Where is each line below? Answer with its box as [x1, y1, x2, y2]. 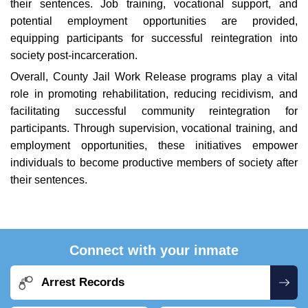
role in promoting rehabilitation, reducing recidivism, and [10, 88, 298, 100]
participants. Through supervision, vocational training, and [10, 122, 298, 134]
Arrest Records [41, 276, 124, 289]
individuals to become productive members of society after [10, 157, 298, 168]
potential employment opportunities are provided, [10, 15, 298, 27]
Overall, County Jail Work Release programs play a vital [10, 71, 298, 82]
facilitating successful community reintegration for [10, 105, 298, 117]
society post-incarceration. [10, 49, 137, 61]
